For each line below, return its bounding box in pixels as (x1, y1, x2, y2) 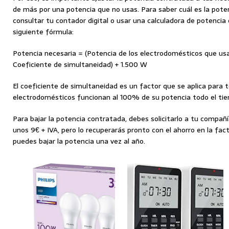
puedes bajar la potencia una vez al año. (13, 135, 145, 147)
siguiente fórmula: (13, 26, 74, 38)
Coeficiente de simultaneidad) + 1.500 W (13, 59, 147, 71)
